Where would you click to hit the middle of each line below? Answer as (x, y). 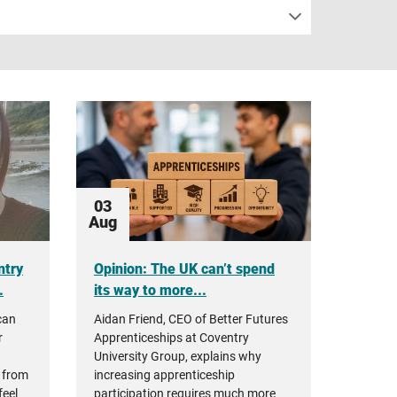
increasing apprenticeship (164, 375)
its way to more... (150, 290)
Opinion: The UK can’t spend (184, 269)
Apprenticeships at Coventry (171, 338)
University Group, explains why (178, 356)
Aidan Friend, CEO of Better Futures (191, 319)
